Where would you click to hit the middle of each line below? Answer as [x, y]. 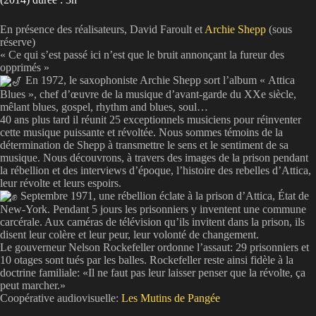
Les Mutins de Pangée [171, 298]
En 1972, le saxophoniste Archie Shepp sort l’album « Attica [159, 80]
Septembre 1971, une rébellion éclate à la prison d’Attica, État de [163, 195]
